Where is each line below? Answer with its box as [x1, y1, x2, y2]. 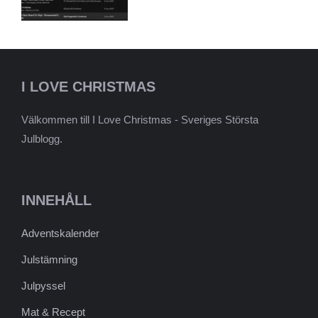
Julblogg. [21, 133, 62, 146]
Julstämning [21, 253, 77, 266]
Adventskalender [21, 227, 99, 240]
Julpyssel [21, 280, 65, 292]
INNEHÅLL [21, 192, 92, 209]
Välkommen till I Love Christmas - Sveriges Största [21, 114, 258, 126]
